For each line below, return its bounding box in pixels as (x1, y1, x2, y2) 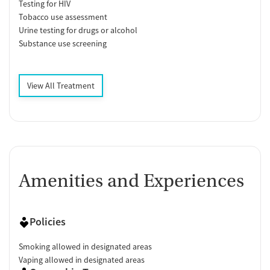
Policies (30, 215, 66, 229)
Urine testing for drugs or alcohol (19, 25, 137, 36)
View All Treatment (27, 80, 95, 92)
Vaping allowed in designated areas (19, 254, 145, 266)
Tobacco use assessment (19, 11, 107, 23)
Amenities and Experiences (19, 170, 244, 192)
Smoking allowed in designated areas (19, 241, 152, 253)
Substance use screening (19, 38, 107, 49)
